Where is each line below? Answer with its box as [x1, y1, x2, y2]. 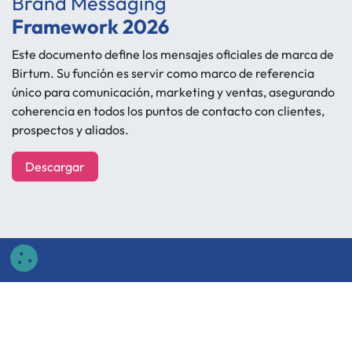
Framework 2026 [12, 13, 169, 39]
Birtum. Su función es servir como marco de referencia [12, 64, 314, 81]
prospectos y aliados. [12, 121, 129, 137]
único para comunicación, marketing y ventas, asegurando [12, 83, 335, 100]
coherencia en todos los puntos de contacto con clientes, [12, 102, 324, 119]
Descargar [25, 158, 85, 174]
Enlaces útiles [12, 287, 104, 307]
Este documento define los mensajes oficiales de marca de [12, 46, 334, 62]
